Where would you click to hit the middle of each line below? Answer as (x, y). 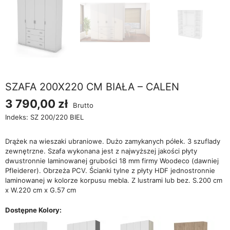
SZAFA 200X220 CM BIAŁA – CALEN (92, 87)
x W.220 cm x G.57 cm (41, 190)
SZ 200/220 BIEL (57, 117)
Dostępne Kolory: (33, 210)
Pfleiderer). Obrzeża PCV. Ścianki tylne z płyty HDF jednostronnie (110, 170)
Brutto (83, 105)
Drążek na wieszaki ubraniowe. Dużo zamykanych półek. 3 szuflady (113, 141)
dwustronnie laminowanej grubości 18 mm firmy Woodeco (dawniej (112, 160)
